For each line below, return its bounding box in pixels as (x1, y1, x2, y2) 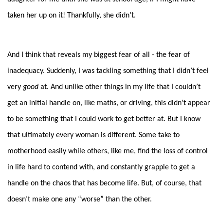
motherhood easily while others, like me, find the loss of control (7, 147, 208, 155)
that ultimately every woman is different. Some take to (7, 131, 180, 139)
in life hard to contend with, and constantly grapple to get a (7, 163, 195, 171)
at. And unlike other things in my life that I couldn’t (38, 83, 200, 91)
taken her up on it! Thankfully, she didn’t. (7, 11, 138, 19)
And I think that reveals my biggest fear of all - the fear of (7, 51, 190, 59)
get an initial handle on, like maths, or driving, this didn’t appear (7, 99, 210, 107)
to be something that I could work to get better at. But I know (7, 115, 200, 123)
